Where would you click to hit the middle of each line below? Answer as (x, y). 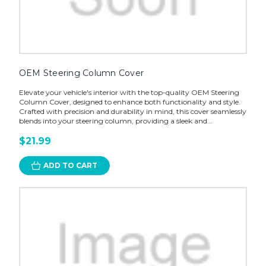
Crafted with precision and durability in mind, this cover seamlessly (132, 112)
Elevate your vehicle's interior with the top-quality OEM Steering (129, 93)
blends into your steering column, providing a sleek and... (115, 121)
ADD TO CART (70, 166)
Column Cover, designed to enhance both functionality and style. (129, 102)
